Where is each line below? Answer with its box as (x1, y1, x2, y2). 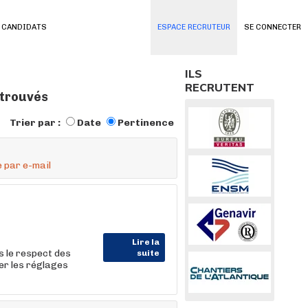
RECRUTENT (185, 80, 254, 94)
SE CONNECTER (244, 23, 301, 32)
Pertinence (118, 117, 174, 129)
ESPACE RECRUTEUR (157, 23, 230, 32)
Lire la (132, 237, 159, 247)
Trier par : (10, 117, 63, 129)
